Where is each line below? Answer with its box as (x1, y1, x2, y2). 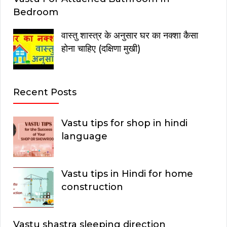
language (61, 131, 107, 142)
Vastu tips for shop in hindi (61, 118, 187, 129)
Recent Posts (13, 87, 77, 98)
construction (61, 181, 123, 193)
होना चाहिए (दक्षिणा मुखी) (61, 43, 140, 55)
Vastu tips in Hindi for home (61, 168, 193, 180)
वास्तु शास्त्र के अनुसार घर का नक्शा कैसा (61, 30, 198, 42)
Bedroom (13, 7, 58, 18)
